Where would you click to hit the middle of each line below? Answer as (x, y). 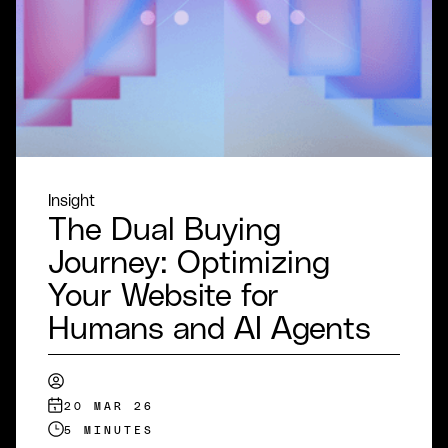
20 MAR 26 (109, 407)
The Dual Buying (164, 231)
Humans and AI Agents (209, 330)
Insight (71, 201)
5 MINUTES (109, 431)
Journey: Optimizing (189, 264)
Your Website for (163, 297)
